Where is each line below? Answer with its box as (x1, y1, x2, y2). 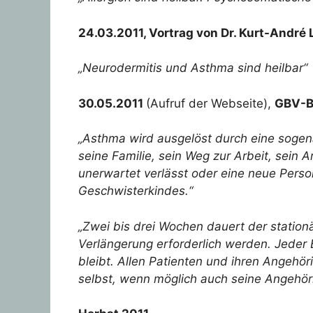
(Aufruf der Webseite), (146, 96, 275, 110)
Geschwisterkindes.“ (78, 184, 193, 198)
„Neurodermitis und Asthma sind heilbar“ (78, 61, 307, 75)
